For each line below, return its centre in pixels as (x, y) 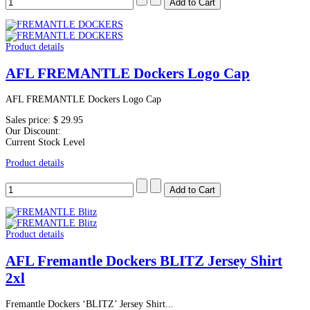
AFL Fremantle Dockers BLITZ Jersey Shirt (144, 261)
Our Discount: (33, 131)
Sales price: (29, 120)
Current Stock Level (45, 143)
